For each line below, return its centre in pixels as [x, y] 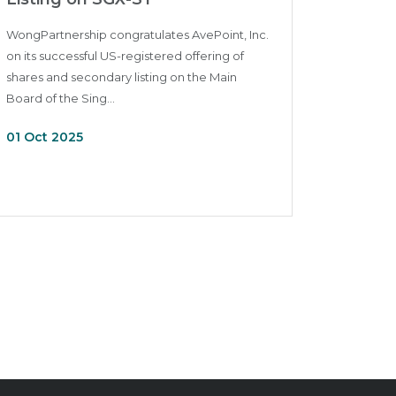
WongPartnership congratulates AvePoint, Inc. [137, 34]
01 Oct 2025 [45, 137]
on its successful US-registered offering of [125, 56]
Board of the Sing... [61, 98]
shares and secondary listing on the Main [122, 77]
